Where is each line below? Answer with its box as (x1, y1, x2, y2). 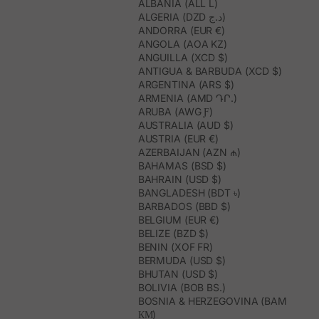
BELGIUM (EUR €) (137, 214, 220, 226)
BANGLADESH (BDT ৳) (137, 187, 241, 199)
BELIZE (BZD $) (137, 227, 209, 240)
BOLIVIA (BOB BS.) (137, 281, 226, 294)
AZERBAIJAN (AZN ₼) (137, 146, 241, 159)
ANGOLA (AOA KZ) (137, 38, 228, 51)
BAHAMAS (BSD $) (137, 159, 227, 172)
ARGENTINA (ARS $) (137, 78, 234, 91)
